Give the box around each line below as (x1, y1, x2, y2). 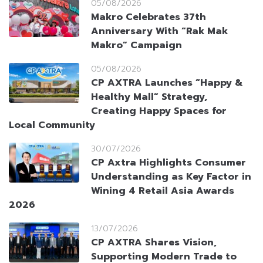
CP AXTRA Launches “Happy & (91, 76, 243, 90)
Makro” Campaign (91, 38, 182, 53)
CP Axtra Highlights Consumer (91, 156, 246, 170)
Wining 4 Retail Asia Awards (91, 184, 234, 198)
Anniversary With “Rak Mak (91, 24, 228, 39)
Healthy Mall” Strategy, (91, 90, 207, 104)
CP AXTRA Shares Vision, (91, 235, 217, 250)
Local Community (9, 118, 95, 133)
